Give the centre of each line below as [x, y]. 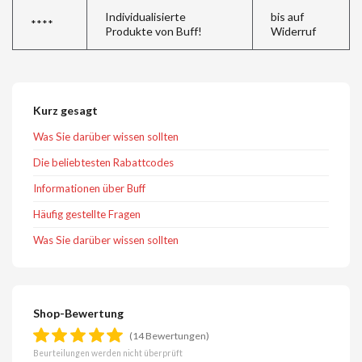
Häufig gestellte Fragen [87, 214]
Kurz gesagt [66, 111]
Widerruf [293, 32]
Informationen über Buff [90, 188]
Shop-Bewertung [79, 313]
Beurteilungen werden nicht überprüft [108, 354]
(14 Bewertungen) [170, 335]
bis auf [287, 17]
